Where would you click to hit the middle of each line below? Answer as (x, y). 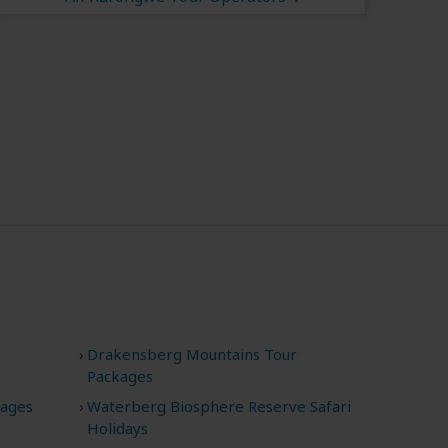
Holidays (117, 428)
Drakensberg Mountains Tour (191, 354)
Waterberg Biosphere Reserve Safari (218, 406)
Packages (119, 376)
